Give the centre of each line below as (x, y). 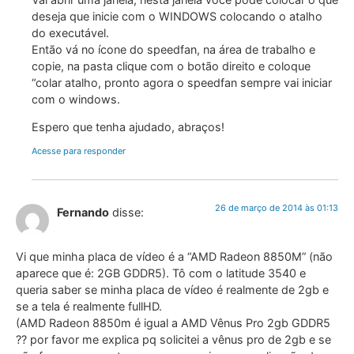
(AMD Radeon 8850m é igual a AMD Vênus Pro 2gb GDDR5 (173, 323)
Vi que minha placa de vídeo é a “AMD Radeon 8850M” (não (174, 257)
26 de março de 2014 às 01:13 (277, 207)
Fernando (83, 212)
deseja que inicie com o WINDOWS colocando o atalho (177, 16)
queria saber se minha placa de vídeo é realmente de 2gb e (172, 290)
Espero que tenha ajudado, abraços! (128, 127)
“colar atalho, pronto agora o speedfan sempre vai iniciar (182, 82)
